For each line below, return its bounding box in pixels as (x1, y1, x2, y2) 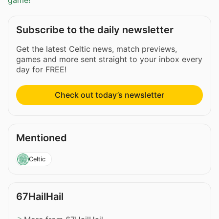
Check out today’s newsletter (55, 90, 164, 100)
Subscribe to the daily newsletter (16, 24, 174, 36)
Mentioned (16, 132, 67, 144)
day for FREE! (16, 65, 66, 75)
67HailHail (16, 191, 64, 203)
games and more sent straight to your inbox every (16, 54, 202, 65)
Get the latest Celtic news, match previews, (16, 44, 177, 54)
